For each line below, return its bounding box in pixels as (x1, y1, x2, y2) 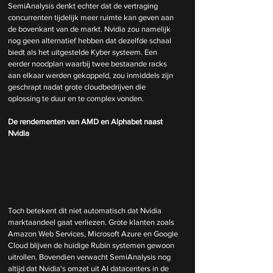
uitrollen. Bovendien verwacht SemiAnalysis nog (8, 252, 172, 262)
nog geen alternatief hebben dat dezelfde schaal (8, 35, 173, 45)
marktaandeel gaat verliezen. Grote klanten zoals (8, 218, 176, 227)
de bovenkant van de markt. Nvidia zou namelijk (8, 24, 172, 34)
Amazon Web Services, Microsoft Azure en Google (8, 229, 180, 239)
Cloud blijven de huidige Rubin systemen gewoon (8, 241, 176, 250)
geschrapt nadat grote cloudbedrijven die (8, 82, 147, 91)
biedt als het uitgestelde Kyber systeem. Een (8, 47, 159, 57)
